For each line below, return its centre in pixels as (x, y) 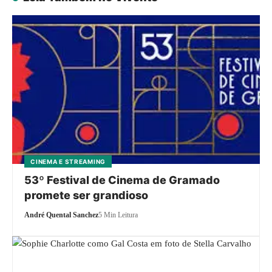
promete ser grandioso (87, 195)
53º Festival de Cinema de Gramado (122, 180)
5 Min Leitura (118, 215)
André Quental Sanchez (62, 215)
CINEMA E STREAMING (68, 161)
